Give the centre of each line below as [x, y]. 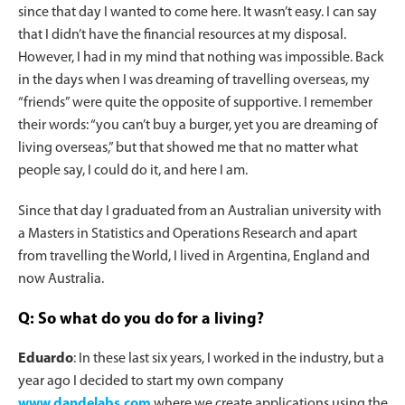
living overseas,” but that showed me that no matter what [188, 149]
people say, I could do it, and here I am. [133, 171]
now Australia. [61, 280]
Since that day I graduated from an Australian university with [200, 212]
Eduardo [46, 359]
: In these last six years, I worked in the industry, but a [229, 359]
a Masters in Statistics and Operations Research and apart [188, 235]
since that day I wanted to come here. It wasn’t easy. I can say [198, 13]
